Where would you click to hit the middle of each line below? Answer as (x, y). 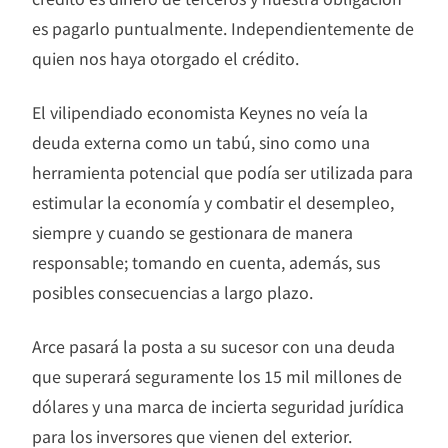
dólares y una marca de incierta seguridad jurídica (218, 406)
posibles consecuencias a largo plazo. (172, 292)
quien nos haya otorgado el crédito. (165, 58)
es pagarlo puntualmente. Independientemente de (223, 28)
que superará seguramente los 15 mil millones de (217, 376)
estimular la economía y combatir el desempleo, (213, 202)
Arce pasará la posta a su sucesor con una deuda (213, 346)
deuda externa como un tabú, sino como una (201, 142)
